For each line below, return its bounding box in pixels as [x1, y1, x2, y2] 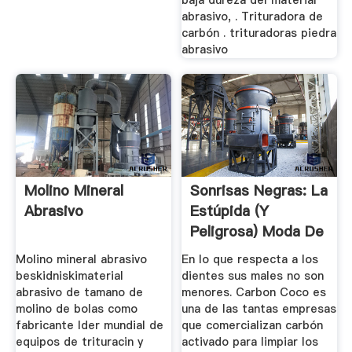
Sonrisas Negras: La [190, 181, 328, 201]
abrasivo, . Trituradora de [181, 9, 324, 25]
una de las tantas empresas [181, 300, 337, 317]
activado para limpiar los [181, 333, 319, 350]
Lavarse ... [190, 242, 261, 262]
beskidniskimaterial [15, 267, 123, 284]
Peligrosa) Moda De [190, 222, 324, 242]
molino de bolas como [15, 300, 137, 317]
